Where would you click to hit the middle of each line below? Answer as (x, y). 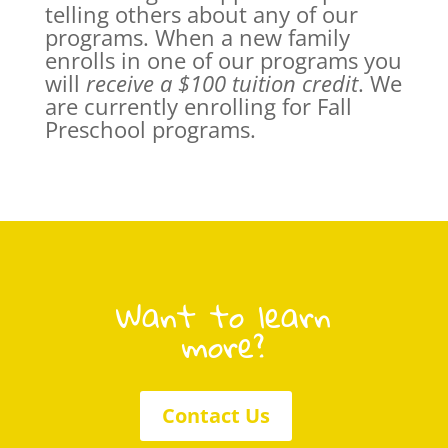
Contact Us (216, 415)
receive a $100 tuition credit (221, 82)
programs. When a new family (197, 36)
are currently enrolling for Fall (198, 105)
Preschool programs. (150, 128)
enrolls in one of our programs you (223, 59)
